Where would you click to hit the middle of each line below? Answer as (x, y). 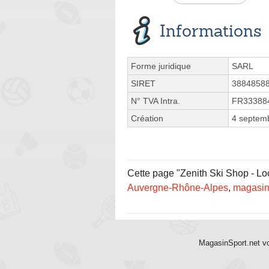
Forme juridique (161, 66)
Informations (211, 30)
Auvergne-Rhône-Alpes (178, 187)
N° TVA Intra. (156, 101)
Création (147, 118)
